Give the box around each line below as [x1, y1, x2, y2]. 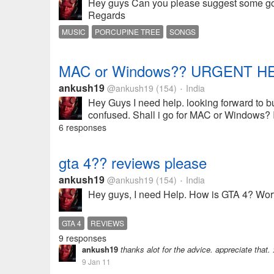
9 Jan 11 [82, 256, 111, 267]
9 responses [59, 232, 106, 244]
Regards [88, 8, 125, 22]
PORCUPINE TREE [95, 26, 160, 37]
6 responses [59, 121, 106, 133]
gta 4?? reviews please [59, 152, 207, 173]
